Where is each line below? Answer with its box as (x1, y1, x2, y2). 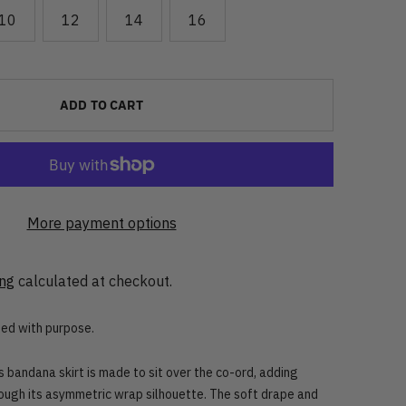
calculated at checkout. (14, 272, 172, 290)
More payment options (26, 214, 177, 232)
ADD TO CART (60, 97, 143, 113)
